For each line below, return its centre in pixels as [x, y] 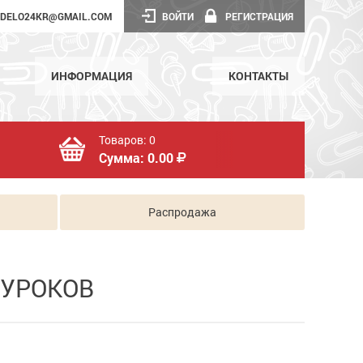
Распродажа [183, 212]
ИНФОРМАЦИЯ [92, 76]
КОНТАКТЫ [258, 76]
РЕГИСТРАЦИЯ [259, 16]
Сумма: [123, 158]
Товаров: [124, 140]
